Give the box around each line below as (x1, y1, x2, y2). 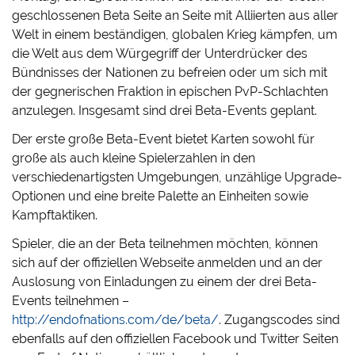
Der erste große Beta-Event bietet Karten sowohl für (12, 132, 315, 147)
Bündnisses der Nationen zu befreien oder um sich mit (12, 65, 328, 81)
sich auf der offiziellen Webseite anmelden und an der (12, 255, 323, 271)
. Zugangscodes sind (219, 312, 341, 328)
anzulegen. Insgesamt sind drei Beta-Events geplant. (12, 103, 318, 119)
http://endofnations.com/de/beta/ (12, 312, 219, 328)
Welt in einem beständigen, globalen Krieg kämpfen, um (12, 27, 338, 43)
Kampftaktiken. (12, 208, 98, 223)
